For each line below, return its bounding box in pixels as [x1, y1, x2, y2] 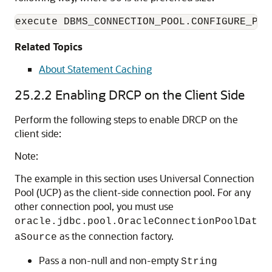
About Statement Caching [39, 63, 152, 75]
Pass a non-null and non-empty [39, 254, 181, 267]
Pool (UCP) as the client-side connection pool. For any [15, 186, 251, 199]
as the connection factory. [57, 229, 174, 242]
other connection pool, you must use [15, 200, 174, 212]
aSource [15, 232, 57, 243]
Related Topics [15, 40, 83, 53]
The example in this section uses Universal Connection [15, 172, 254, 185]
